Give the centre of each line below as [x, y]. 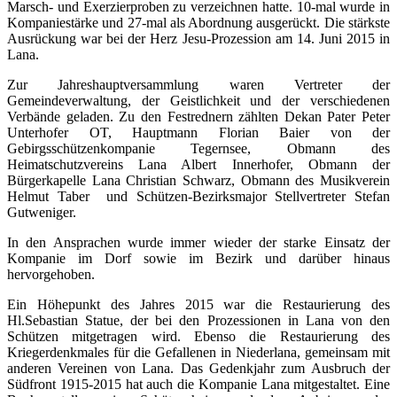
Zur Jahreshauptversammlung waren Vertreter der [198, 84]
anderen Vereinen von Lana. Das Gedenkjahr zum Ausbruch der [198, 368]
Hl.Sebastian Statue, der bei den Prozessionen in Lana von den [198, 320]
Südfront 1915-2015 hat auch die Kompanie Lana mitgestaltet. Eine [198, 384]
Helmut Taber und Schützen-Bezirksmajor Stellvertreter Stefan [198, 196]
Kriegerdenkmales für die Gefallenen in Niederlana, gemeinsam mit [198, 352]
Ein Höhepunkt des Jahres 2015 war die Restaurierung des [198, 304]
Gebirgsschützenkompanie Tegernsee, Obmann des [198, 148]
